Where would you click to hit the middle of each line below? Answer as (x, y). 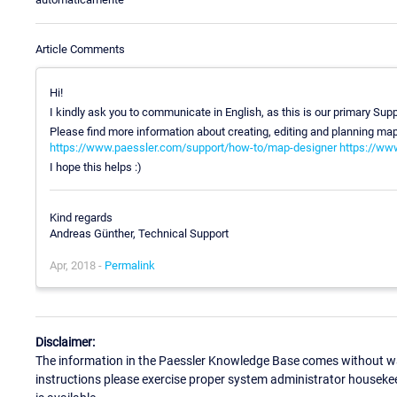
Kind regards (81, 218)
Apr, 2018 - (77, 266)
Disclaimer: (65, 342)
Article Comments (80, 49)
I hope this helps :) (96, 167)
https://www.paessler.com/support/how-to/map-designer (193, 147)
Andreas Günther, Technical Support (139, 234)
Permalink (130, 266)
